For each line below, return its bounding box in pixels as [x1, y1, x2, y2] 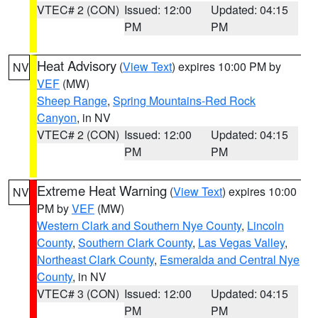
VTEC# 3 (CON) [37, 285, 119, 302]
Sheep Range [37, 92, 107, 109]
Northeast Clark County [37, 251, 154, 268]
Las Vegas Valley [198, 234, 285, 251]
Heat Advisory [37, 56, 116, 75]
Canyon [37, 109, 77, 126]
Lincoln [247, 217, 284, 234]
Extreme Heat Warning [37, 181, 167, 199]
